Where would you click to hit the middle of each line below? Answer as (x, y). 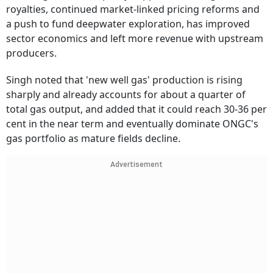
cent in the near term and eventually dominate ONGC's (132, 124)
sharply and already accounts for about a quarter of (126, 95)
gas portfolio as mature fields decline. (93, 139)
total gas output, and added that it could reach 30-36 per (136, 109)
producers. (31, 53)
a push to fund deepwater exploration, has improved (128, 24)
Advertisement (136, 165)
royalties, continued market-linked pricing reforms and (133, 9)
